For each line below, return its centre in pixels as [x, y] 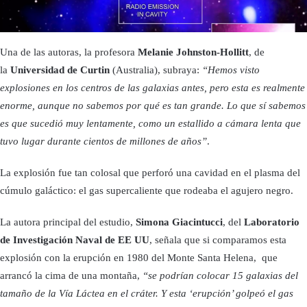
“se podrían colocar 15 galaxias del [220, 275]
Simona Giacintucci [179, 222]
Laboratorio [272, 222]
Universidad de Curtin [60, 70]
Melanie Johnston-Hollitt [193, 52]
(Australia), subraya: [156, 70]
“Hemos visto [231, 70]
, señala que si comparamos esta [218, 240]
